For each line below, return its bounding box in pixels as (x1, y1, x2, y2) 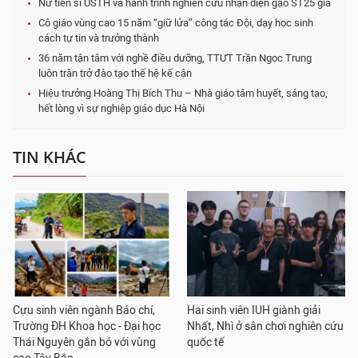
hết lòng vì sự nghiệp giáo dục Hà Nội (38, 102, 205, 115)
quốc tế (187, 336, 224, 350)
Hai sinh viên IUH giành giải (187, 304, 320, 318)
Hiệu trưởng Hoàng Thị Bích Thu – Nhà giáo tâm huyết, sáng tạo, (38, 87, 328, 100)
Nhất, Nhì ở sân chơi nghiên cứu (187, 320, 344, 334)
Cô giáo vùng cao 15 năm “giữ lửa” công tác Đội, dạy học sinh (38, 17, 313, 30)
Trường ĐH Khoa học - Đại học (13, 320, 161, 334)
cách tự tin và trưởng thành (38, 32, 159, 45)
